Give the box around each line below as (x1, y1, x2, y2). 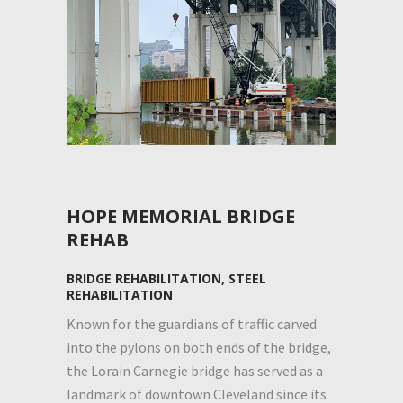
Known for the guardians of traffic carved (67, 314, 317, 333)
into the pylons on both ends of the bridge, (67, 337, 331, 356)
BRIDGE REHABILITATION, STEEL (67, 269, 266, 287)
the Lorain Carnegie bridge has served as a (67, 361, 323, 380)
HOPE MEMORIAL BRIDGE (67, 203, 295, 228)
